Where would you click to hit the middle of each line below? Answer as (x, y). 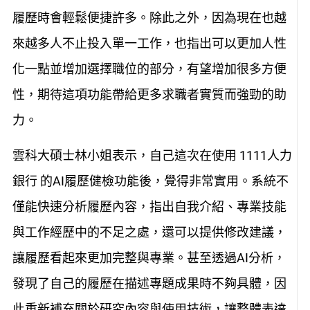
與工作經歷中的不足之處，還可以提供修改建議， (149, 232)
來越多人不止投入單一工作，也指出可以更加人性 (149, 43)
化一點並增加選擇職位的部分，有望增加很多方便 (149, 69)
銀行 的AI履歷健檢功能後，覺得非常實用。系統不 (150, 181)
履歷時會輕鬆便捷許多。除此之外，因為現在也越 (149, 17)
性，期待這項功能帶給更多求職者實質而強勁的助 (149, 94)
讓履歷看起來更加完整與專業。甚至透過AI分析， (149, 258)
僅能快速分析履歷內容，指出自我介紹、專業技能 (149, 207)
